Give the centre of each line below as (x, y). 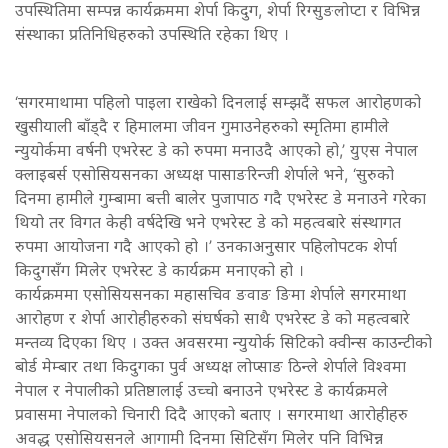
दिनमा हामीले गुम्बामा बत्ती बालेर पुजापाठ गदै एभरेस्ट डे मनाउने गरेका (220, 197)
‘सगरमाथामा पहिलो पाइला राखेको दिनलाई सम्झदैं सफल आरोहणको (218, 101)
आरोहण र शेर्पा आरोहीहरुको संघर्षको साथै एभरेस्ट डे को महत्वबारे (212, 317)
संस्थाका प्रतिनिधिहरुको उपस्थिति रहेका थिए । (152, 33)
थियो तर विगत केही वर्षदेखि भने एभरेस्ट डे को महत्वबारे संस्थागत (208, 221)
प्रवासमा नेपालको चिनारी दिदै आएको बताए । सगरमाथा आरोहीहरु (211, 413)
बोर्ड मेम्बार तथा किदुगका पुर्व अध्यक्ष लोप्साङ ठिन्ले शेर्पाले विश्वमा (210, 365)
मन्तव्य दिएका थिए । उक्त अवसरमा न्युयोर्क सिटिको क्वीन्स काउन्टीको (223, 341)
